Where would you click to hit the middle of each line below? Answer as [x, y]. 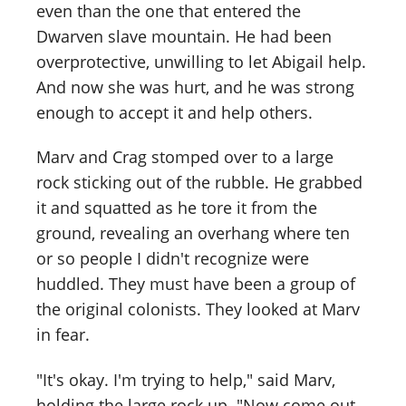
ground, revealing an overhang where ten [193, 233]
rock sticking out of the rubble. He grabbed [199, 183]
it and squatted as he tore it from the [177, 208]
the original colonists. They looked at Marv [198, 309]
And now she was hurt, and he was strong [195, 87]
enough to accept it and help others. [174, 112]
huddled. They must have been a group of [196, 284]
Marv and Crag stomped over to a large [185, 157]
